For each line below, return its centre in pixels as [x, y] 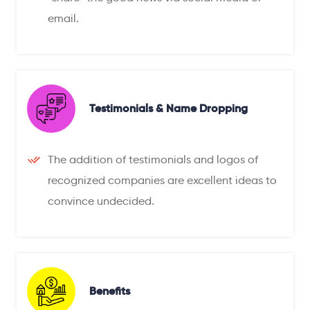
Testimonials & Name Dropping [168, 109]
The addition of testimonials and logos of [153, 159]
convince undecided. [101, 201]
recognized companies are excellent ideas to [162, 180]
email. [63, 18]
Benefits [110, 291]
